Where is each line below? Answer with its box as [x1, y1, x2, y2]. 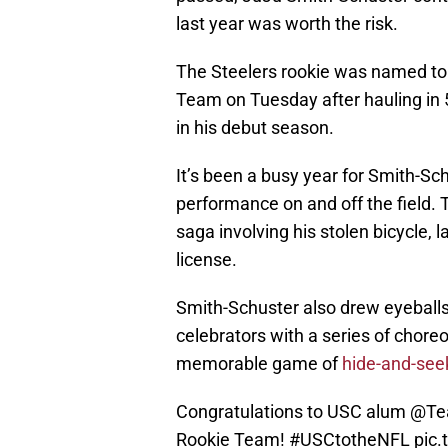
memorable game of [176, 353, 342, 375]
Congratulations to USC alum [176, 401, 410, 423]
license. [176, 249, 237, 271]
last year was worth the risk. [176, 13, 398, 35]
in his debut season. [176, 117, 334, 139]
